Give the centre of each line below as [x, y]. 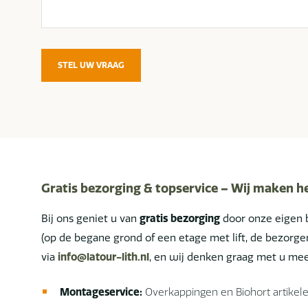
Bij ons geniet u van [90, 219]
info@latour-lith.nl [103, 257]
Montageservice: [101, 291]
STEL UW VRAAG [91, 65]
